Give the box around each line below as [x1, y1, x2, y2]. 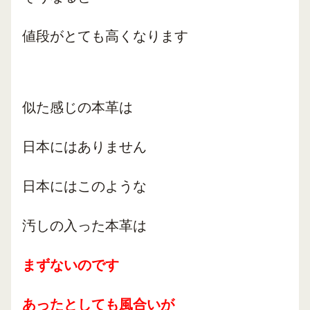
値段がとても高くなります [22, 28, 188, 44]
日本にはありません [22, 139, 147, 154]
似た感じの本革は [22, 100, 133, 115]
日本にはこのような [22, 179, 147, 194]
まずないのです [22, 257, 119, 273]
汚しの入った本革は [22, 218, 147, 233]
